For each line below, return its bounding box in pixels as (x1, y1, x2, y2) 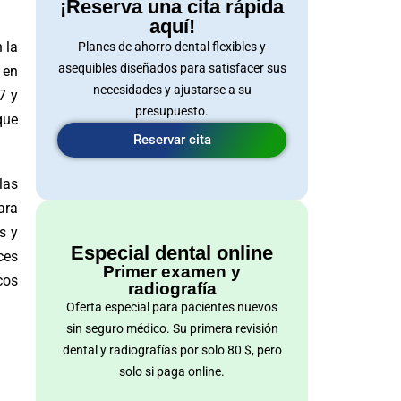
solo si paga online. (119, 363, 225, 380)
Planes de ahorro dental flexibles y (78, 38, 266, 55)
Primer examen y (103, 261, 241, 281)
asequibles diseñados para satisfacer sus (57, 60, 286, 76)
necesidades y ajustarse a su (92, 81, 252, 98)
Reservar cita (132, 131, 211, 148)
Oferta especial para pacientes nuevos (66, 299, 277, 315)
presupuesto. (135, 103, 209, 119)
